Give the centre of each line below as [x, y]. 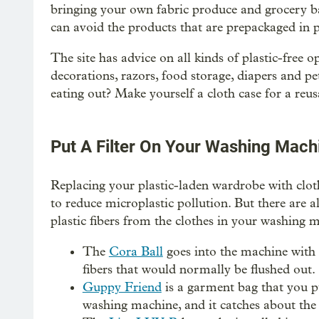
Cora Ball [136, 252]
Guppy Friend [122, 287]
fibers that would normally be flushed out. [199, 270]
